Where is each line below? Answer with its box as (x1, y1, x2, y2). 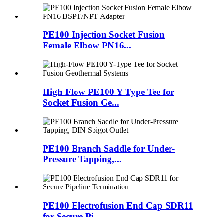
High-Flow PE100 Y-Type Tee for (43, 86, 174, 97)
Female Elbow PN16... (43, 40, 131, 51)
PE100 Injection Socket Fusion (43, 30, 165, 40)
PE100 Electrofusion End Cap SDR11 (43, 200, 193, 211)
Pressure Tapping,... (43, 154, 122, 165)
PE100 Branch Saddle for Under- (43, 143, 175, 154)
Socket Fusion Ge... (43, 97, 119, 108)
